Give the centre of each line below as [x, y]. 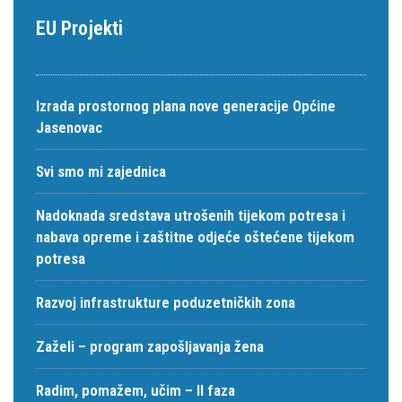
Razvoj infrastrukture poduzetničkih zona [166, 302]
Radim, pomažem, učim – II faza [135, 390]
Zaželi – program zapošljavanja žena [150, 346]
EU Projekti [79, 28]
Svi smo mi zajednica [101, 171]
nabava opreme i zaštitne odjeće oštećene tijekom [195, 237]
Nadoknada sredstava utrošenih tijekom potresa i [191, 215]
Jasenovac [69, 127]
